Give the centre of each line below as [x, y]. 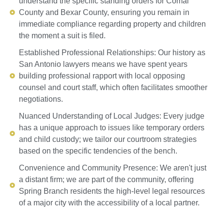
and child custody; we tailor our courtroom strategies [108, 139]
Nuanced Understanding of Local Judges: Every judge [111, 116]
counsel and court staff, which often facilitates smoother [113, 87]
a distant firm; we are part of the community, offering [106, 179]
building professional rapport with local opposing [102, 76]
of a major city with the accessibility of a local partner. [109, 202]
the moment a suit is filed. [62, 35]
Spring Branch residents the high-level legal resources [112, 191]
